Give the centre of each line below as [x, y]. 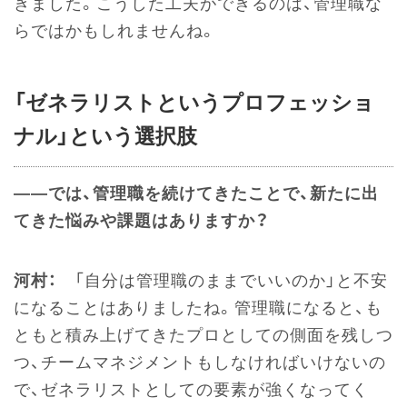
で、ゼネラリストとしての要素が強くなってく [191, 389]
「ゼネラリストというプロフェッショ [194, 102]
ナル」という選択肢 [105, 136]
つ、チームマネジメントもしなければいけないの [200, 362]
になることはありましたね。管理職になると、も [198, 308]
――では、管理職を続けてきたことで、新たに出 [196, 193]
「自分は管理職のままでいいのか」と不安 [223, 280]
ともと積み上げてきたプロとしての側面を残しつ [203, 335]
